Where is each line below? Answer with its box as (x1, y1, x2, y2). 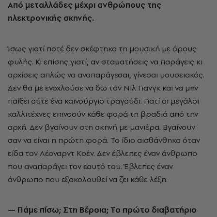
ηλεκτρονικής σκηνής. (8, 12, 94, 23)
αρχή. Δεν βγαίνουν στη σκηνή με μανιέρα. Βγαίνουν (8, 121, 195, 132)
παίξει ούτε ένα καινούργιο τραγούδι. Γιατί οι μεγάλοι (8, 95, 199, 106)
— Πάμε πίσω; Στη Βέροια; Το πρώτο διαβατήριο (8, 204, 197, 215)
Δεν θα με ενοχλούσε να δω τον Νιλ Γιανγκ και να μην (8, 82, 198, 93)
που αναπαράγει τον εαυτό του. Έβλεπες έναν (8, 160, 173, 171)
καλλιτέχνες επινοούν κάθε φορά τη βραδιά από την (8, 108, 198, 119)
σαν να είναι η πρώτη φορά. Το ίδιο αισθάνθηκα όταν (8, 134, 200, 145)
